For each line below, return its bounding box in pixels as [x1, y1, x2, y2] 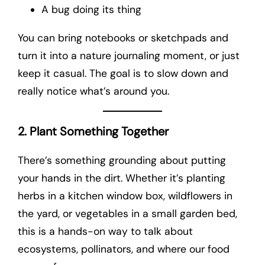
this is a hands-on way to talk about [18, 224, 193, 238]
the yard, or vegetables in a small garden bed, [18, 206, 237, 220]
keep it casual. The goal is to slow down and [18, 66, 228, 80]
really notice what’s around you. [18, 84, 169, 98]
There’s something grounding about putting [18, 153, 226, 167]
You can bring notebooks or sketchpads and [18, 31, 228, 44]
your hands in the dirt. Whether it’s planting [18, 171, 225, 185]
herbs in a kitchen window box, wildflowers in [18, 189, 232, 202]
